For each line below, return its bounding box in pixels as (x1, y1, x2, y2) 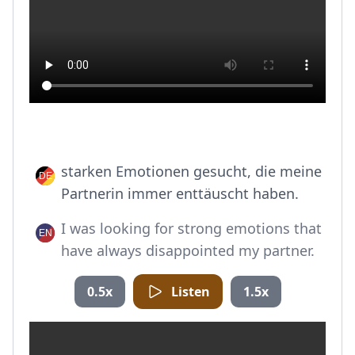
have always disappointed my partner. (61, 241, 315, 260)
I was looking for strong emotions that (61, 219, 322, 238)
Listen (170, 283, 210, 300)
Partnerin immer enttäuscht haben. (61, 184, 299, 203)
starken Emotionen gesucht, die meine (61, 162, 322, 181)
